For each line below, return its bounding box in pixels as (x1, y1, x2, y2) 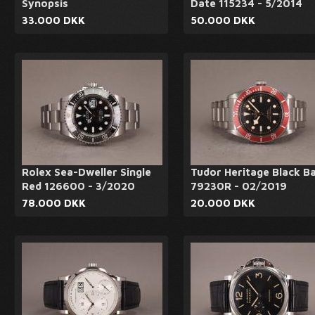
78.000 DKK (22, 197, 86, 209)
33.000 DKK (22, 14, 85, 26)
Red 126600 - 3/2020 (22, 180, 135, 192)
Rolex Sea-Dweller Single (22, 166, 151, 178)
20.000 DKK (191, 197, 255, 209)
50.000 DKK (191, 14, 255, 26)
